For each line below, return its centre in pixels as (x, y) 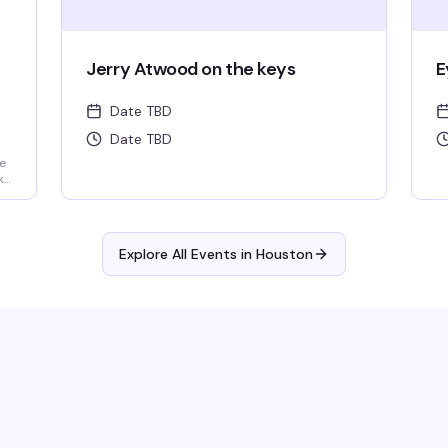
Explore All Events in (187, 254)
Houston (284, 254)
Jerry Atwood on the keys (191, 69)
